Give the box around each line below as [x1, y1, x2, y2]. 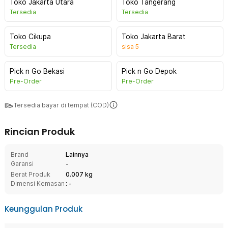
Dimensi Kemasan [11, 180, 65, 187]
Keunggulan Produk [5, 204, 82, 214]
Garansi [11, 160, 34, 167]
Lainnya [66, 151, 89, 158]
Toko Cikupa [10, 33, 51, 41]
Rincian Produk [5, 125, 75, 138]
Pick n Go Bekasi [10, 67, 65, 75]
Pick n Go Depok [121, 67, 177, 75]
